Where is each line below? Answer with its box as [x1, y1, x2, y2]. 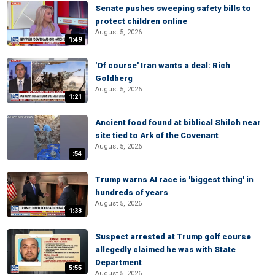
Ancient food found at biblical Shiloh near [95, 118, 261, 127]
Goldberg [95, 74, 133, 83]
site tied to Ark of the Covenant [95, 131, 219, 140]
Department [95, 258, 142, 267]
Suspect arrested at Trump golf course [95, 232, 251, 241]
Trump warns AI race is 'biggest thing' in [95, 175, 254, 184]
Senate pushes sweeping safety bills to [95, 4, 251, 13]
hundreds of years [95, 188, 168, 197]
